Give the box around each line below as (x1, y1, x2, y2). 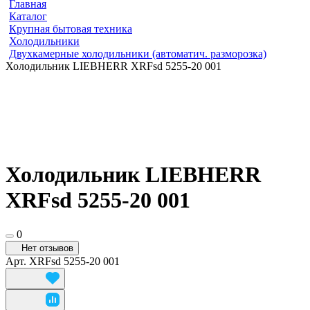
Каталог (9, 10, 47, 22)
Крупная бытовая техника (9, 23, 132, 35)
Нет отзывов (21, 242, 73, 253)
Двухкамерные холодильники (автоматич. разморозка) (9, 48, 266, 60)
